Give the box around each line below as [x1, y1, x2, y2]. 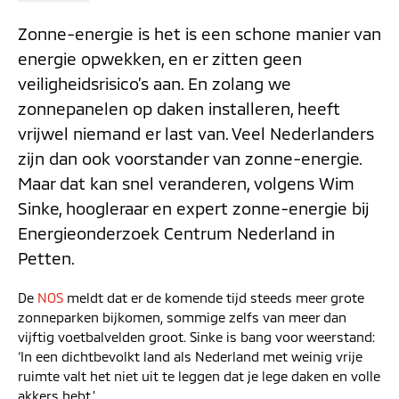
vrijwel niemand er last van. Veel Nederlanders [18, 123, 374, 143]
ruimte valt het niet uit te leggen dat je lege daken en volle [18, 367, 380, 384]
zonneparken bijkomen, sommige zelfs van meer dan [18, 308, 346, 325]
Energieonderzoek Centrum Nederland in [18, 223, 335, 243]
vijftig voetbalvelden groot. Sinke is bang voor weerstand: [18, 328, 375, 345]
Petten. [18, 248, 75, 268]
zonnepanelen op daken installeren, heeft [18, 98, 340, 118]
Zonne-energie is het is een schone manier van [18, 23, 381, 44]
